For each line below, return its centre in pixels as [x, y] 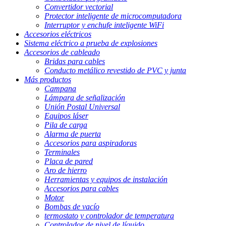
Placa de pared [69, 161]
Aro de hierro [66, 171]
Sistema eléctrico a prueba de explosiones [91, 43]
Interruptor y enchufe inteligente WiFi [104, 25]
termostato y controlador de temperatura [109, 216]
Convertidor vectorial [79, 7]
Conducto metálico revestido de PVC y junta [115, 71]
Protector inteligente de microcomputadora [113, 16]
